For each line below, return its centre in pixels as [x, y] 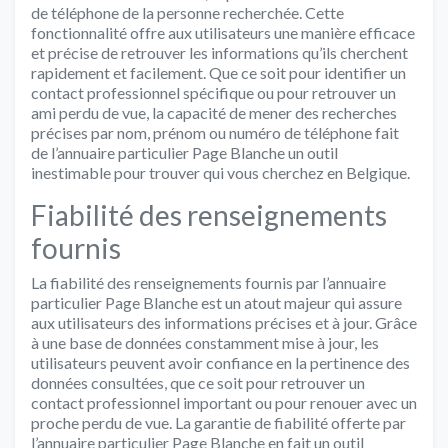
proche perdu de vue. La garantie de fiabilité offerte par [218, 422]
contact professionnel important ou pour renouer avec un [224, 402]
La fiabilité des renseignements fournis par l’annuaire [208, 282]
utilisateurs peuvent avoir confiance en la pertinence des [220, 362]
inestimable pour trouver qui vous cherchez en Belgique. [220, 172]
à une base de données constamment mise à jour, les [205, 342]
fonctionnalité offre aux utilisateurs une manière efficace [223, 32]
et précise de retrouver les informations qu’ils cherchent [219, 52]
